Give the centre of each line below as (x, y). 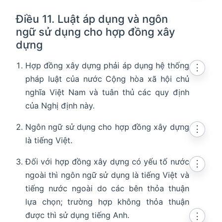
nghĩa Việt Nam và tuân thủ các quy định (107, 92)
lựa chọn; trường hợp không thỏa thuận (107, 201)
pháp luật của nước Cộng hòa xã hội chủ (107, 79)
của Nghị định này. (60, 105)
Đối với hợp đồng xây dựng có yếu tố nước (107, 161)
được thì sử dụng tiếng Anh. (78, 215)
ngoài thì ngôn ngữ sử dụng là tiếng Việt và (107, 175)
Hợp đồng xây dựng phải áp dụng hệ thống (107, 65)
